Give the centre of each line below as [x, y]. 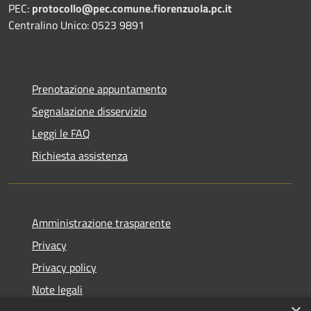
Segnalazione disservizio [89, 111]
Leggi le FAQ [61, 133]
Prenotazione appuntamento [99, 89]
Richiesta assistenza [80, 155]
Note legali [57, 289]
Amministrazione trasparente [101, 222]
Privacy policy [64, 267]
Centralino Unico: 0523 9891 [76, 25]
